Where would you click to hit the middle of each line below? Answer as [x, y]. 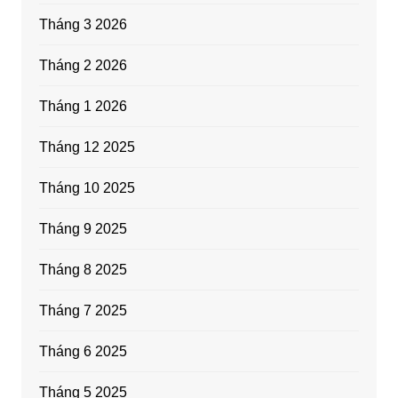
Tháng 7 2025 [83, 311]
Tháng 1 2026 [83, 107]
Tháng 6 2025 [83, 352]
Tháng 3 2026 [83, 25]
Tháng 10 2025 [87, 188]
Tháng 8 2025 [83, 270]
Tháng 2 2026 [83, 66]
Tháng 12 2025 [87, 147]
